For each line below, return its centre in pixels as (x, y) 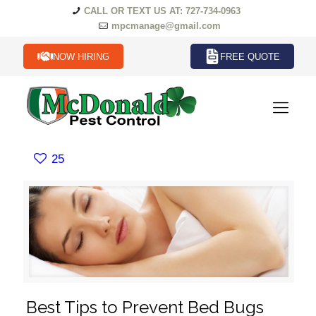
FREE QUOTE (250, 56)
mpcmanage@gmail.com (166, 26)
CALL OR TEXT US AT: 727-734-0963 (163, 11)
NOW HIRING (81, 56)
